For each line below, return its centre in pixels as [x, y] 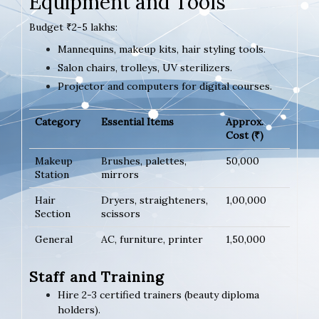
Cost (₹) [245, 136]
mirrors [120, 175]
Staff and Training [96, 277]
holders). [79, 310]
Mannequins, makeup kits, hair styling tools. [162, 49]
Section [53, 214]
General [54, 240]
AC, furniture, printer [152, 240]
